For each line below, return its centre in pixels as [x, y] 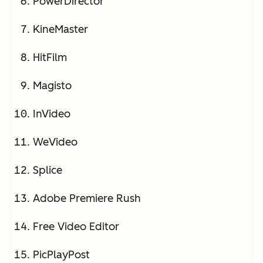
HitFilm [50, 57]
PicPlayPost [61, 254]
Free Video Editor [76, 226]
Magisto [52, 85]
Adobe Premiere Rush [87, 198]
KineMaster [60, 29]
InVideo [52, 114]
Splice [48, 170]
